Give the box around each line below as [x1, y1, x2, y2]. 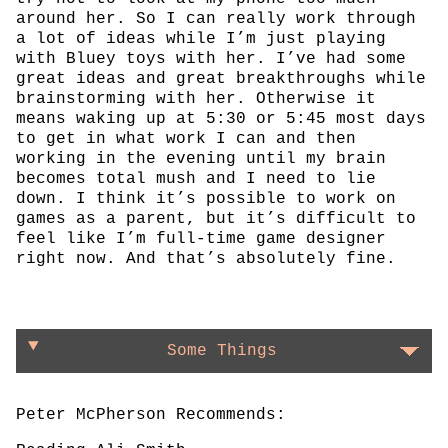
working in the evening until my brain [16, 149, 386, 168]
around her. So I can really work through [16, 9, 416, 28]
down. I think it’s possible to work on [16, 189, 396, 208]
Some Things [167, 341, 278, 360]
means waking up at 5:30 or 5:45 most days [16, 109, 426, 128]
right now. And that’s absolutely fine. [16, 249, 396, 268]
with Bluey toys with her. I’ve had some [16, 49, 406, 68]
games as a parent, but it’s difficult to [16, 209, 416, 228]
